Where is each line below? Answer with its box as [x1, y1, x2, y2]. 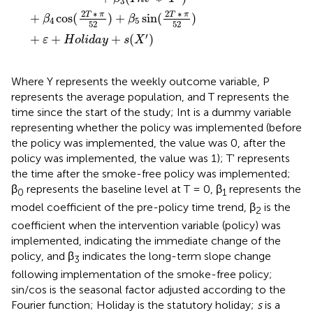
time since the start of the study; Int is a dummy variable [11, 105, 291, 119]
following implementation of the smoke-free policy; [11, 268, 272, 282]
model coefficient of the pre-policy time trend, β [11, 200, 256, 214]
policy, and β [11, 249, 74, 263]
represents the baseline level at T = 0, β [24, 182, 222, 196]
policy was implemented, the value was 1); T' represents [11, 151, 290, 165]
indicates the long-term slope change [80, 249, 271, 263]
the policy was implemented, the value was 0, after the [11, 136, 286, 150]
